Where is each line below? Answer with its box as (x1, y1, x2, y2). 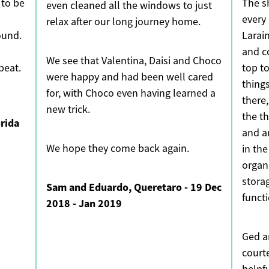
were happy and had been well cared (46, 70, 213, 84)
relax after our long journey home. (46, 15, 203, 29)
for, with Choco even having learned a (46, 86, 216, 100)
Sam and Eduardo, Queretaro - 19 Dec (46, 180, 222, 195)
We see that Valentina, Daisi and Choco (46, 54, 222, 68)
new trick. (46, 103, 92, 116)
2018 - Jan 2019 (46, 196, 122, 211)
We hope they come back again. (46, 142, 189, 156)
